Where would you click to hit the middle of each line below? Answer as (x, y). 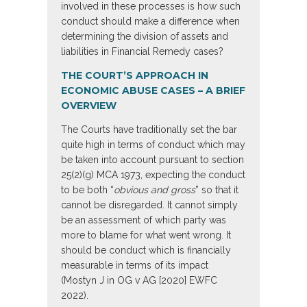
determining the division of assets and (145, 37)
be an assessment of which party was (144, 220)
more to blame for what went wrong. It (146, 235)
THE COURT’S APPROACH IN (135, 76)
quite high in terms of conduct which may (153, 145)
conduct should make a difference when (150, 22)
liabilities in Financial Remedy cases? (142, 52)
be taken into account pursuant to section (152, 160)
